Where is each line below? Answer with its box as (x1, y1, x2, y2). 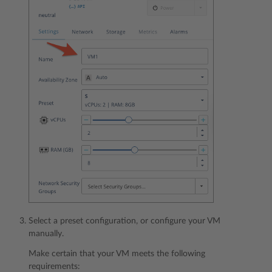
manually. (29, 229, 64, 238)
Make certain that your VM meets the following (29, 250, 205, 258)
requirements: (29, 262, 80, 271)
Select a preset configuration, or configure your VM (29, 217, 220, 225)
